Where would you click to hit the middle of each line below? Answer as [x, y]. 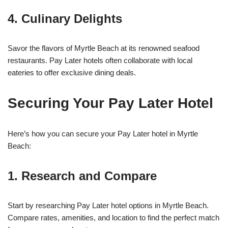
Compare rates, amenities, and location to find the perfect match [113, 218]
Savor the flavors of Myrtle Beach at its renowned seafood [104, 48]
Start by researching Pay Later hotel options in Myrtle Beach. [108, 206]
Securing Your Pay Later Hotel [110, 103]
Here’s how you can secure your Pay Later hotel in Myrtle [103, 134]
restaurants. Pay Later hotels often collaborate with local [100, 61]
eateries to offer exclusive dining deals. [72, 73]
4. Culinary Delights [65, 19]
